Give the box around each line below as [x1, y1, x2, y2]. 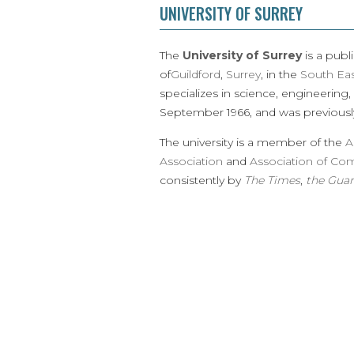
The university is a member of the [160, 134, 345, 149]
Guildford [171, 66, 220, 81]
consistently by [160, 172, 244, 187]
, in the [261, 66, 300, 81]
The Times [244, 172, 300, 187]
